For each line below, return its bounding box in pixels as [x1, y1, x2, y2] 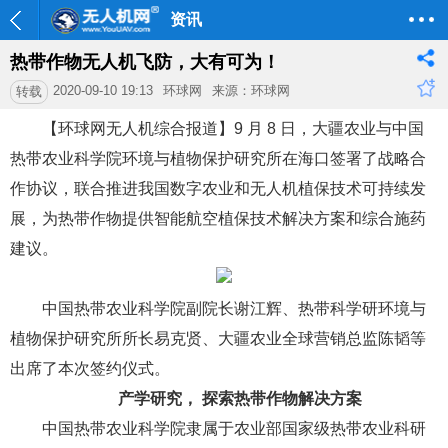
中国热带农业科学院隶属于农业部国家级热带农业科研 [42, 420, 426, 437]
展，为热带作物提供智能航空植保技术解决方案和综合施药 [10, 210, 426, 227]
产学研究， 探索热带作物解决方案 [118, 390, 362, 407]
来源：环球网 [212, 83, 290, 98]
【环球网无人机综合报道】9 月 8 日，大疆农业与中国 [42, 120, 424, 137]
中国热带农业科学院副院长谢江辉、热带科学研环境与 [42, 300, 426, 317]
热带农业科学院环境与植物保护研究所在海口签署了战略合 [10, 150, 426, 167]
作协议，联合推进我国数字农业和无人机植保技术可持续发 [10, 180, 426, 197]
